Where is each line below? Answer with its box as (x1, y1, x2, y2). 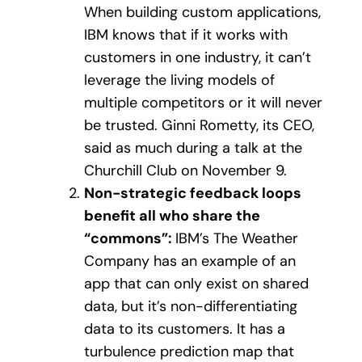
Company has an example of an (84, 250, 296, 271)
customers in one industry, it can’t (84, 47, 311, 67)
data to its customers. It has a (84, 318, 285, 339)
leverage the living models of (84, 69, 275, 90)
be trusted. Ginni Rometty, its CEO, (84, 115, 314, 135)
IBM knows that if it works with (84, 24, 288, 44)
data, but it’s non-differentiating (84, 296, 297, 316)
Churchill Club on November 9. (84, 160, 287, 180)
